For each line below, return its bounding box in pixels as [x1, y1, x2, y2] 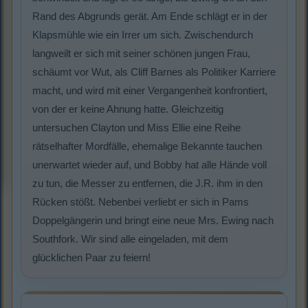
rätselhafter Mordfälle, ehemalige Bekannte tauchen [32, 140, 262, 153]
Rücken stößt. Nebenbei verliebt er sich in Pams [32, 196, 249, 208]
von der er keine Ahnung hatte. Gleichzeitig [32, 103, 223, 115]
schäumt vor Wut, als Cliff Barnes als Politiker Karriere [32, 66, 276, 78]
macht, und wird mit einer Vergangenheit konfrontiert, [32, 85, 267, 97]
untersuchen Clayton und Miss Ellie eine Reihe [32, 122, 241, 134]
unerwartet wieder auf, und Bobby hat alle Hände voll [32, 159, 267, 171]
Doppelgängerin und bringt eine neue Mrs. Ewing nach [32, 214, 274, 227]
